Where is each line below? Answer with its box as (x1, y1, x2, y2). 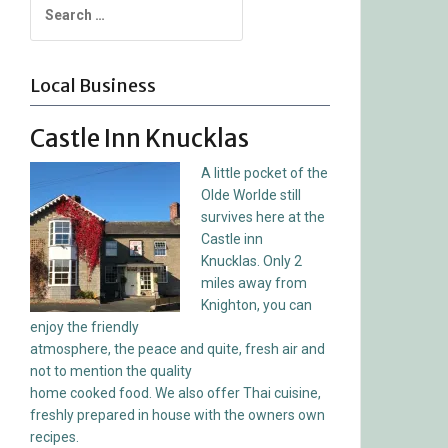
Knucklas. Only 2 (201, 252, 302, 269)
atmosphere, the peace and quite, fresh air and (30, 340, 325, 357)
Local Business (30, 73, 156, 97)
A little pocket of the (201, 164, 328, 181)
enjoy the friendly (30, 318, 139, 335)
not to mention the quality (30, 362, 192, 379)
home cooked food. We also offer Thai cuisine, (30, 384, 321, 401)
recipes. (30, 428, 79, 445)
